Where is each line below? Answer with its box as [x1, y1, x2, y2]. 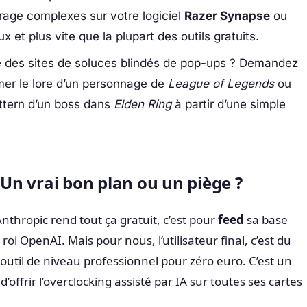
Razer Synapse [184, 9, 270, 23]
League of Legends [167, 76, 274, 90]
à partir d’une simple [171, 97, 286, 111]
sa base [244, 211, 288, 228]
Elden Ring [113, 97, 171, 111]
